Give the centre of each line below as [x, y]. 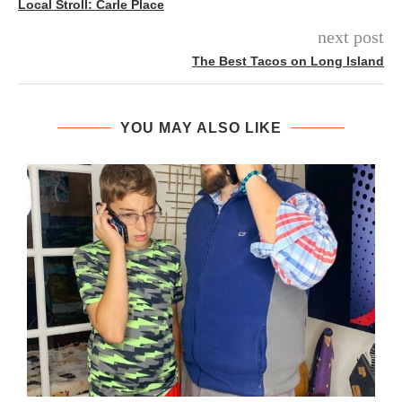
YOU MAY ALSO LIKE [201, 128]
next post [351, 37]
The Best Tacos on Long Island [288, 61]
